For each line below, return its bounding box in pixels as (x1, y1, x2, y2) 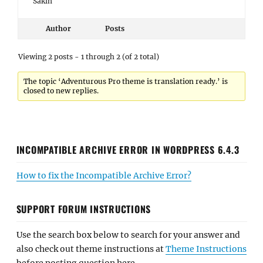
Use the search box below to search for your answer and (16, 229, 240, 240)
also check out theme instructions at (16, 243, 166, 254)
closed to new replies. (23, 86, 99, 96)
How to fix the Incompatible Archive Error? (16, 170, 191, 181)
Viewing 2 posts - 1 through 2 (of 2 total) (18, 52, 159, 62)
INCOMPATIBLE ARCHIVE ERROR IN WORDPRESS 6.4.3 (16, 142, 240, 157)
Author (45, 24, 71, 33)
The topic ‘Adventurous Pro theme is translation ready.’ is (23, 77, 228, 86)
